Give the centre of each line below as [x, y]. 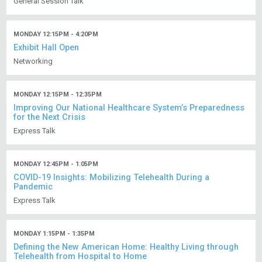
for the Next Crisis [50, 118]
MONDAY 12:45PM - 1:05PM [56, 164]
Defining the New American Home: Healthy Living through [126, 247]
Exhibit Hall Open [46, 48]
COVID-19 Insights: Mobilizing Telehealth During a [112, 178]
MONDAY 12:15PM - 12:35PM [58, 95]
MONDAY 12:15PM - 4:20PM [56, 35]
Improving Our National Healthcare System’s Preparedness [129, 108]
